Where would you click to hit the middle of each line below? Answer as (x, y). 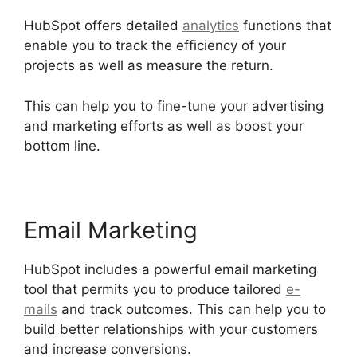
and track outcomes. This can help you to (192, 309)
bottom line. (62, 145)
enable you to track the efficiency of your (155, 46)
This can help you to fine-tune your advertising (174, 106)
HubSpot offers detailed (103, 26)
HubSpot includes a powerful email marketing (170, 269)
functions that (285, 26)
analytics (211, 26)
